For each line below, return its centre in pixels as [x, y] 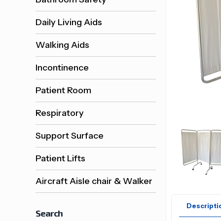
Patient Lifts [60, 158]
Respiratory [60, 113]
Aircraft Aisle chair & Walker [94, 181]
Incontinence [62, 67]
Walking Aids [62, 45]
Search [49, 213]
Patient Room [63, 90]
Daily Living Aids [69, 22]
